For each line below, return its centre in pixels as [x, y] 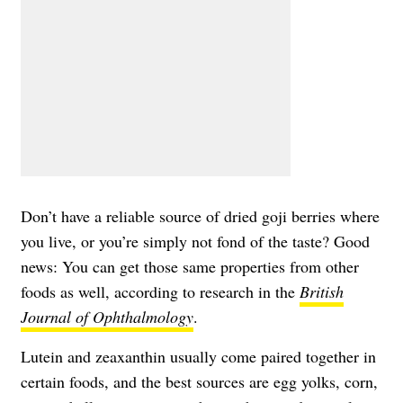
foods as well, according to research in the [160, 291]
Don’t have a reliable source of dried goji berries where [200, 215]
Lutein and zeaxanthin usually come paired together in [198, 356]
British [322, 291]
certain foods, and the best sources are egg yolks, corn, [199, 381]
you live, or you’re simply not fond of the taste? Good [195, 241]
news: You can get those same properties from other [190, 266]
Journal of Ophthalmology [107, 316]
